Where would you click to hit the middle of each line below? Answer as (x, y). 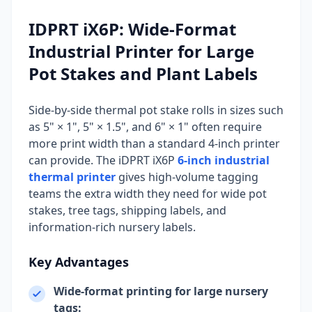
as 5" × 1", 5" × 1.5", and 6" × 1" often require (145, 127)
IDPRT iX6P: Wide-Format (132, 29)
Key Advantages (79, 262)
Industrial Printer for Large (141, 52)
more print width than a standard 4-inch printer (154, 144)
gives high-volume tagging (187, 177)
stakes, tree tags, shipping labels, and (127, 211)
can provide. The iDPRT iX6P (103, 161)
